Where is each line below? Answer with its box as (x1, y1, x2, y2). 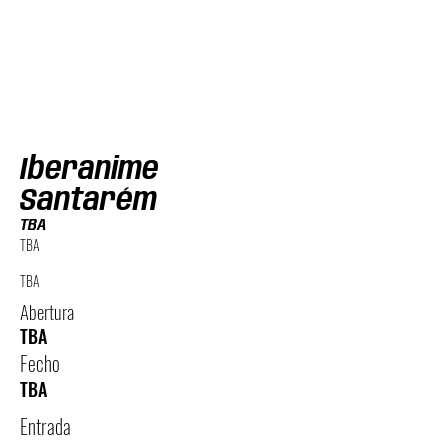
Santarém (20, 185, 157, 218)
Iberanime (20, 154, 159, 187)
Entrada (20, 411, 71, 441)
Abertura (20, 297, 74, 325)
